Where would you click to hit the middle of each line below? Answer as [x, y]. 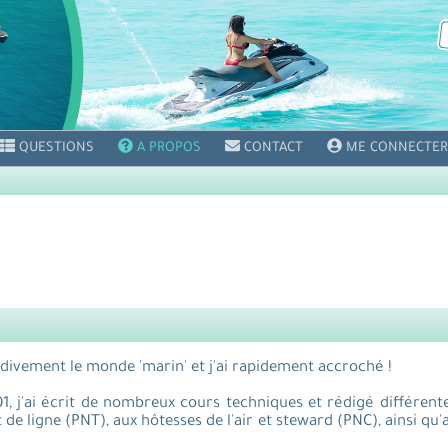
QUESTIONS [56, 148]
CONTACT [273, 148]
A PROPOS [169, 148]
